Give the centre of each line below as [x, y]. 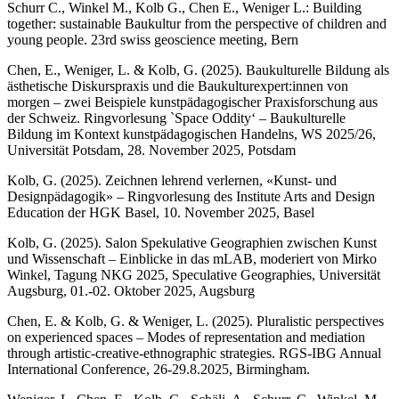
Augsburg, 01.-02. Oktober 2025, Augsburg [131, 290]
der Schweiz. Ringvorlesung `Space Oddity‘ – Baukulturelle [176, 118]
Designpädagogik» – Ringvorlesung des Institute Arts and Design [191, 196]
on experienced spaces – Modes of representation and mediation [186, 337]
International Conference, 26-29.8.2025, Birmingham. [159, 369]
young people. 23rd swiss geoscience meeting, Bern [153, 39]
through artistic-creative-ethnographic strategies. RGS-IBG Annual [194, 353]
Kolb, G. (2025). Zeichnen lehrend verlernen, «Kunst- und [172, 180]
